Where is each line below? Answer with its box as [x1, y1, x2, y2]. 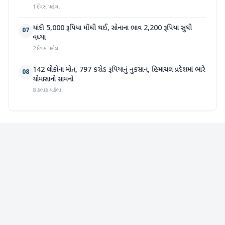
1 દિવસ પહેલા [33, 4, 60, 11]
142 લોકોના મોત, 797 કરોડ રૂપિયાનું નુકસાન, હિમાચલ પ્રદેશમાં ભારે [33, 65, 205, 75]
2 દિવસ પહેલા [33, 45, 60, 53]
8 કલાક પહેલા [33, 87, 61, 94]
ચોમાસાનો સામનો [33, 75, 73, 85]
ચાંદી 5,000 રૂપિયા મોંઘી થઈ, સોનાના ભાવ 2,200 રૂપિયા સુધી [33, 24, 192, 34]
